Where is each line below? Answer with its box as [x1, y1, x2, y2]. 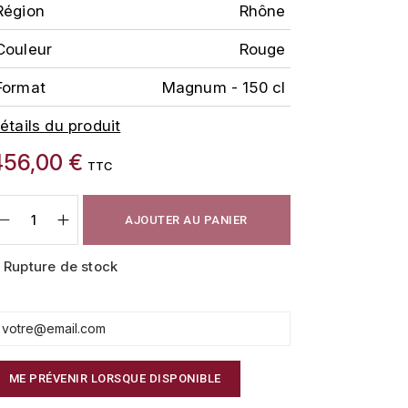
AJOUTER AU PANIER [125, 212, 248, 227]
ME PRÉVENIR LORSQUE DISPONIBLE [8, 372, 221, 385]
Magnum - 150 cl [161, 77, 286, 97]
